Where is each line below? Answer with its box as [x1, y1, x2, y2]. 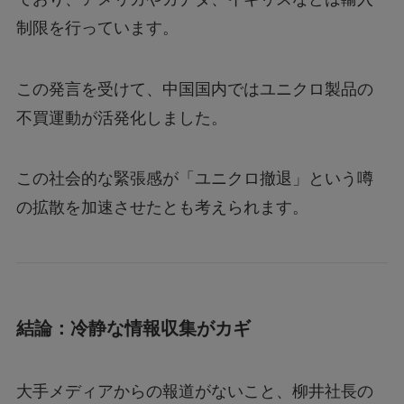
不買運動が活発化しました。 [15, 108, 227, 127]
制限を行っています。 [15, 18, 179, 37]
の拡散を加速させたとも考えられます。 [15, 198, 308, 217]
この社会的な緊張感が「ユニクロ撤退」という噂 [15, 170, 373, 188]
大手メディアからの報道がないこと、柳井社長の [15, 381, 373, 400]
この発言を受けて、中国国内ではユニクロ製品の [15, 79, 373, 98]
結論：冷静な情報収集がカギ [15, 318, 251, 339]
